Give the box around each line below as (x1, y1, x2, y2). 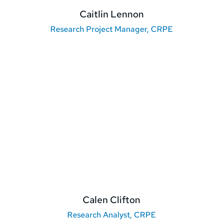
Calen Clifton (83, 194, 140, 207)
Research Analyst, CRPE (67, 210, 156, 221)
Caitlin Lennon (79, 8, 144, 21)
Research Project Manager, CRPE (50, 24, 173, 35)
